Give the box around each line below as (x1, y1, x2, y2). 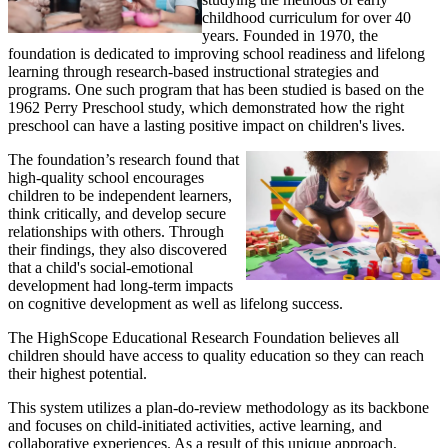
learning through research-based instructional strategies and (8, 63, 379, 81)
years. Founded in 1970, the (202, 27, 379, 45)
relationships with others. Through (8, 223, 224, 241)
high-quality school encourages (8, 169, 204, 187)
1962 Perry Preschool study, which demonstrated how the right (8, 99, 404, 117)
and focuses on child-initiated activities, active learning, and (8, 417, 382, 435)
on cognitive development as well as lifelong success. (8, 295, 343, 313)
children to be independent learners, (8, 187, 232, 205)
